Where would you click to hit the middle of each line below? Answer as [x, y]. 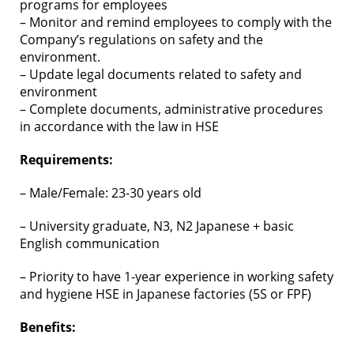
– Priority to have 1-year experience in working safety [177, 277]
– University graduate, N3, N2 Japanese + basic [157, 226]
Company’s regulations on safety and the [141, 40]
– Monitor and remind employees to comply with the [176, 22]
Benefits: [48, 327]
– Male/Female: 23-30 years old [111, 193]
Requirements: [66, 160]
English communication [90, 243]
